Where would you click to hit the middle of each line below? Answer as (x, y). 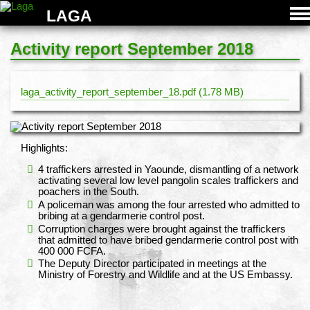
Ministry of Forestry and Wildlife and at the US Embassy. (165, 275)
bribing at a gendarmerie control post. (121, 216)
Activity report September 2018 (132, 49)
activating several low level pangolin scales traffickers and (168, 180)
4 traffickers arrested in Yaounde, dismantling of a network (168, 169)
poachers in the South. (89, 191)
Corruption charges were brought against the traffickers (162, 229)
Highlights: (44, 148)
